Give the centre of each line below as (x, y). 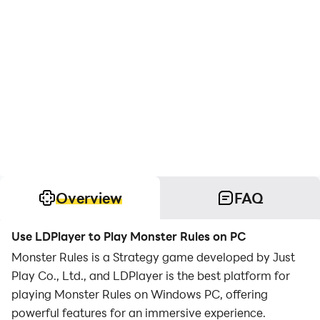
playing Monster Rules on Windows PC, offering (140, 294)
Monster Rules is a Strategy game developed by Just (153, 257)
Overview (89, 198)
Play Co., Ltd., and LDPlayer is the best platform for (151, 275)
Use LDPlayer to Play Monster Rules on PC (129, 236)
